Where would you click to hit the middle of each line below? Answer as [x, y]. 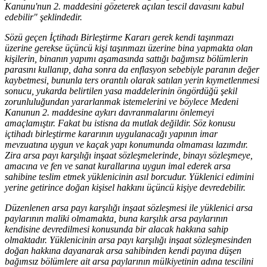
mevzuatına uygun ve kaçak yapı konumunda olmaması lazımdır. [126, 144]
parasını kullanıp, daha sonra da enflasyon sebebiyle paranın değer [132, 69]
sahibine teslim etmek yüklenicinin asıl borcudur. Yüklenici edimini [129, 176]
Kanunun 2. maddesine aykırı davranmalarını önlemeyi [109, 112]
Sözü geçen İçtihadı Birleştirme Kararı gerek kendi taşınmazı [119, 37]
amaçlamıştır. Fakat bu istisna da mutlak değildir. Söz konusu [120, 123]
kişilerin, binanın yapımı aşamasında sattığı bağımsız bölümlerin [126, 58]
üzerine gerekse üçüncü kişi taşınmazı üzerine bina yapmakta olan [129, 48]
